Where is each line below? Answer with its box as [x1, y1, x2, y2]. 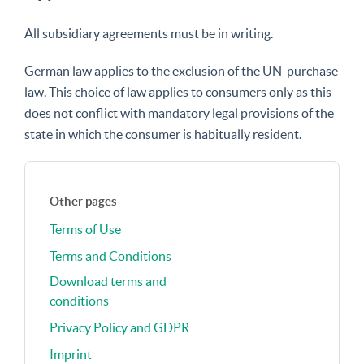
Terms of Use [50, 222, 121, 236]
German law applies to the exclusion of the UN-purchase [24, 63, 338, 78]
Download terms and [50, 274, 167, 288]
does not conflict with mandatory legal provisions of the [24, 106, 334, 120]
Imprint [50, 347, 92, 362]
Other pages [50, 194, 117, 208]
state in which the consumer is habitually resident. [24, 127, 301, 141]
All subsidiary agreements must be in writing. [24, 26, 273, 41]
